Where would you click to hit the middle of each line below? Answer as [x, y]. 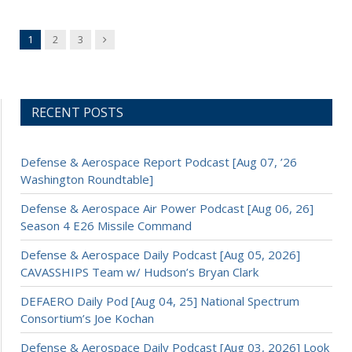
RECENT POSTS [77, 112]
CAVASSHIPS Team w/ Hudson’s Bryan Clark [139, 271]
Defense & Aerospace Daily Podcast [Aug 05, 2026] [160, 254]
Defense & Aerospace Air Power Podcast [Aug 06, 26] [167, 208]
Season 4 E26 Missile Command [106, 225]
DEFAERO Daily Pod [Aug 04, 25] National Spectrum [160, 301]
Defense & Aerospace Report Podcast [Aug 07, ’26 [159, 161]
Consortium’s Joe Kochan [87, 318]
